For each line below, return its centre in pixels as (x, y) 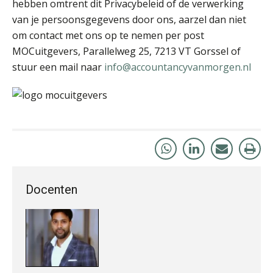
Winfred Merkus (148, 252)
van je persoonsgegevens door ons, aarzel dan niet (129, 19)
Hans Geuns (139, 53)
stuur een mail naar (58, 67)
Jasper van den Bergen (163, 224)
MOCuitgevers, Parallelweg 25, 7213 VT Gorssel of (126, 51)
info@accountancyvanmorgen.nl (178, 67)
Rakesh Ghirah (144, 139)
